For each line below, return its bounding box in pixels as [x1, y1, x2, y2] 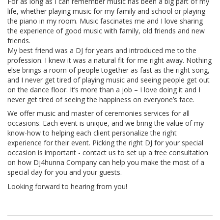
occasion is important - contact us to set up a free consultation [7, 148, 208, 157]
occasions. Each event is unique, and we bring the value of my [7, 118, 204, 128]
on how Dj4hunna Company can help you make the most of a [7, 158, 204, 167]
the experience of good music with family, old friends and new [7, 26, 205, 35]
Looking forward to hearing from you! [7, 181, 127, 191]
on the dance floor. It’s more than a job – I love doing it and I [7, 84, 200, 94]
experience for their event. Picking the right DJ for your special [7, 138, 203, 147]
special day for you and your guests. [7, 167, 122, 177]
